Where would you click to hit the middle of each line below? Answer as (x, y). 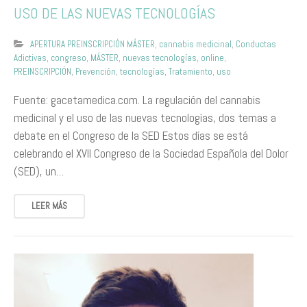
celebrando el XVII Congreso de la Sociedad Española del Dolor (151, 153)
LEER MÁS (49, 206)
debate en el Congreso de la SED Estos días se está (131, 136)
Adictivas (30, 58)
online (212, 58)
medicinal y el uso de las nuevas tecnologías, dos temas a (145, 118)
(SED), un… (39, 171)
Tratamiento (191, 72)
